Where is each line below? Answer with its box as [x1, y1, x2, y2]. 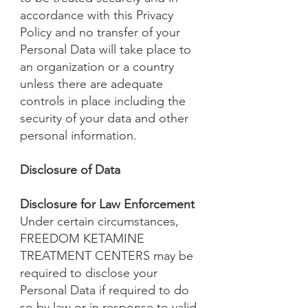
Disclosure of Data [20, 162, 120, 177]
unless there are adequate [20, 76, 163, 91]
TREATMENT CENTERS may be [20, 248, 193, 263]
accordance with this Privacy [20, 8, 173, 23]
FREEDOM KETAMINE [20, 231, 144, 246]
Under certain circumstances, [20, 214, 179, 229]
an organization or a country [20, 59, 174, 74]
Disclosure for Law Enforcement [20, 197, 195, 212]
